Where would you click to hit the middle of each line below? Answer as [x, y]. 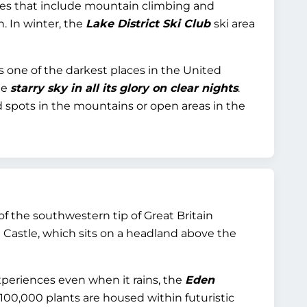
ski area [234, 24]
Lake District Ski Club [150, 24]
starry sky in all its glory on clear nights [124, 88]
